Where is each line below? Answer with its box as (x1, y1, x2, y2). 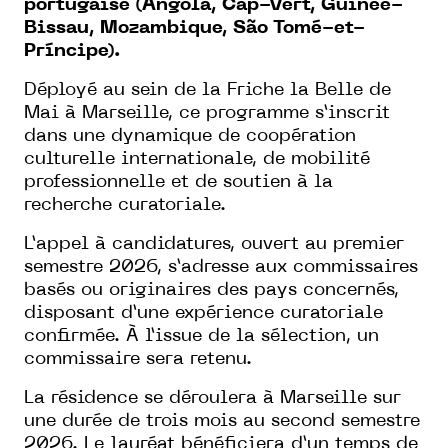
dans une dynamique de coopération (24, 127, 356, 145)
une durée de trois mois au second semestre (24, 412, 420, 430)
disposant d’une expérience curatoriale (24, 304, 383, 322)
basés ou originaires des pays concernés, (24, 281, 399, 299)
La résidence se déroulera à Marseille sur (24, 389, 401, 407)
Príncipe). (24, 42, 120, 60)
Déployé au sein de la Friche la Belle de (24, 81, 391, 99)
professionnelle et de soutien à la (24, 173, 333, 191)
